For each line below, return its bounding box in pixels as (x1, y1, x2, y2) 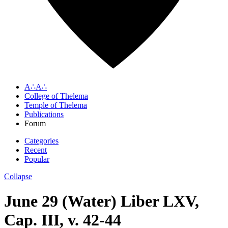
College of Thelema (24, 91, 88, 100)
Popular (24, 154, 49, 163)
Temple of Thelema (24, 100, 87, 109)
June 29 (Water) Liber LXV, (4, 191, 199, 210)
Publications (24, 109, 64, 119)
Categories (24, 136, 59, 145)
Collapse (4, 172, 32, 181)
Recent (24, 145, 47, 154)
